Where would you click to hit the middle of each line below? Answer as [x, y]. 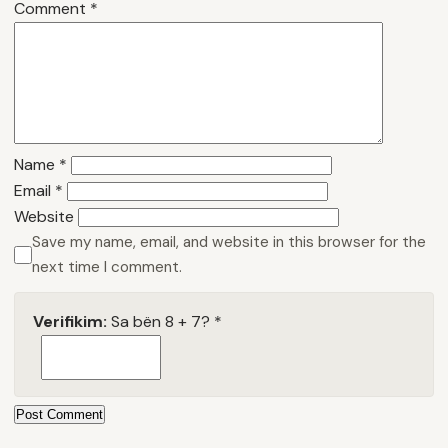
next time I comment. [107, 266]
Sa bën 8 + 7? [160, 321]
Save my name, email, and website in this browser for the [229, 241]
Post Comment [59, 414]
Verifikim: [70, 321]
